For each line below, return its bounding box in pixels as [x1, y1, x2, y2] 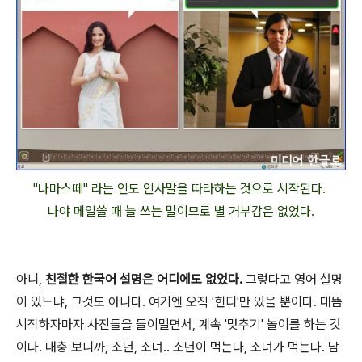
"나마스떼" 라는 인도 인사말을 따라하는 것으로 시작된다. [33, 181, 329, 197]
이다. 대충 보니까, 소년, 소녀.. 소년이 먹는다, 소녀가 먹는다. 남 [16, 339, 339, 356]
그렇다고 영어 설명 [242, 271, 343, 288]
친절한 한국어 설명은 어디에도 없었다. [45, 271, 242, 288]
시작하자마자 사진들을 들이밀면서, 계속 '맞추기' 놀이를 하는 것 [16, 317, 341, 333]
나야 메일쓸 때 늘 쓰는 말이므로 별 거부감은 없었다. [48, 204, 314, 220]
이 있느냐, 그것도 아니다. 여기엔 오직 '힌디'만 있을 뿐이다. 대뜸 [16, 294, 343, 310]
